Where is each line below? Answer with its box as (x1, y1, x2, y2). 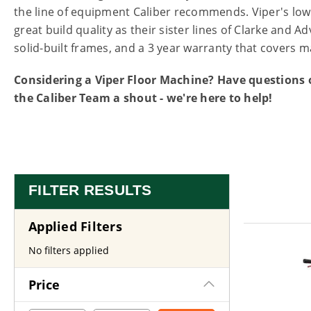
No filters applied (28, 243, 109, 257)
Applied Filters (28, 217, 122, 235)
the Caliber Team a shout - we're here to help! (14, 90, 273, 106)
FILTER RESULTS (28, 181, 152, 198)
